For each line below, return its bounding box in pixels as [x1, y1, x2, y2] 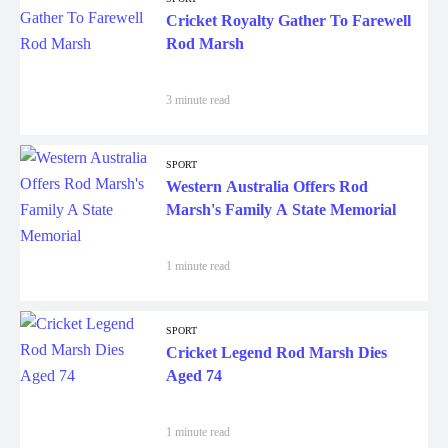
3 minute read [166, 93, 230, 107]
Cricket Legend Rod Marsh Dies [166, 344, 387, 361]
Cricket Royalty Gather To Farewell [166, 12, 411, 29]
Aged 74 [166, 367, 222, 384]
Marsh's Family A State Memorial [166, 201, 396, 218]
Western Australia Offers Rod [166, 178, 368, 195]
